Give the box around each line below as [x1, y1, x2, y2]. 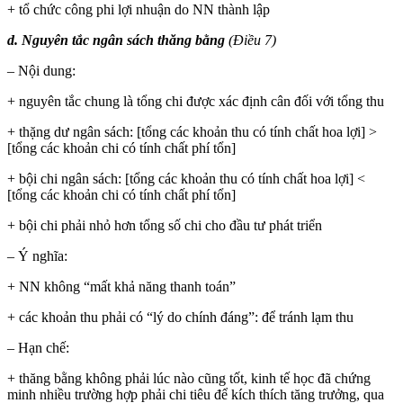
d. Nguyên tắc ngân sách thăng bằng [7, 31, 228, 48]
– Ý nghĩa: [7, 247, 67, 264]
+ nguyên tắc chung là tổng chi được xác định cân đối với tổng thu [7, 93, 384, 109]
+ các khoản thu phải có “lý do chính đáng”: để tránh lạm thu [7, 309, 354, 325]
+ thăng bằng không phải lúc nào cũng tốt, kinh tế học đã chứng [7, 370, 371, 386]
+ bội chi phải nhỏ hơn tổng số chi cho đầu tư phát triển [7, 217, 322, 233]
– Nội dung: [7, 62, 76, 78]
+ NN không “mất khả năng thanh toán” [7, 278, 236, 294]
